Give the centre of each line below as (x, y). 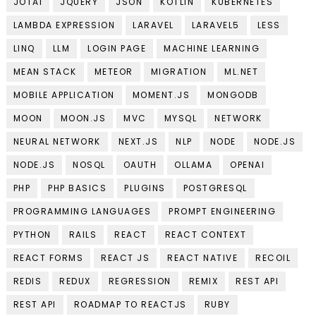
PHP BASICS (78, 188)
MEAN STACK (45, 72)
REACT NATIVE (203, 258)
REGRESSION (140, 281)
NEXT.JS (138, 142)
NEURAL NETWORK (57, 142)
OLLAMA (194, 165)
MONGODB (233, 95)
